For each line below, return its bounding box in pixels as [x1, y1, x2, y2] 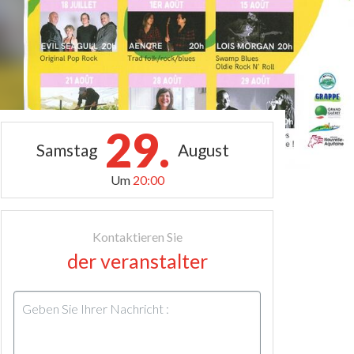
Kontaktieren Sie [92, 229, 183, 244]
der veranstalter [66, 249, 208, 273]
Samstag [36, 140, 97, 160]
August [178, 140, 229, 160]
